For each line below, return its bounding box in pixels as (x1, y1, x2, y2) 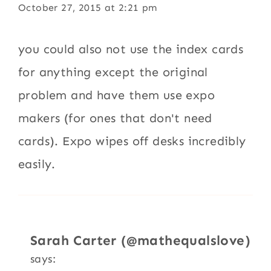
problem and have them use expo (18, 87, 215, 102)
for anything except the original (18, 64, 208, 79)
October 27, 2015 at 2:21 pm (18, 1, 157, 13)
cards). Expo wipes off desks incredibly (18, 133, 246, 148)
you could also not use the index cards (18, 41, 244, 56)
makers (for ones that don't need (18, 110, 212, 125)
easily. (18, 156, 56, 171)
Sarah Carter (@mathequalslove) (30, 232, 251, 249)
